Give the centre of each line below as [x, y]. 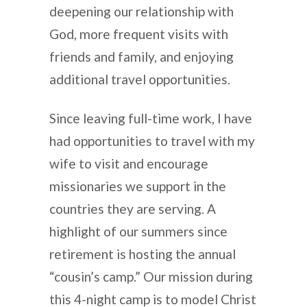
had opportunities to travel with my [152, 140]
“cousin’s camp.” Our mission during [151, 276]
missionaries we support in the [138, 186]
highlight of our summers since [138, 231]
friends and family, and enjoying [142, 56]
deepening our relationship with [142, 11]
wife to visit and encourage [129, 163]
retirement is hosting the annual [143, 254]
